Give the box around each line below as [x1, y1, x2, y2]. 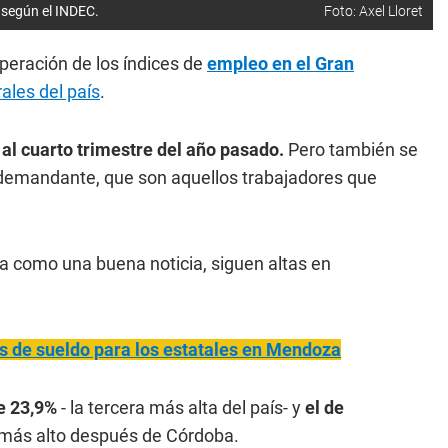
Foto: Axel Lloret [324, 3, 423, 19]
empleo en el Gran [207, 53, 354, 74]
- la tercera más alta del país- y [61, 397, 305, 418]
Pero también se [288, 139, 418, 160]
